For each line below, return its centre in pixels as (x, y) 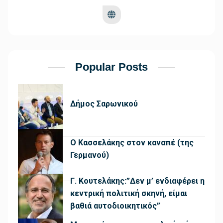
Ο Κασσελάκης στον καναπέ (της (132, 142)
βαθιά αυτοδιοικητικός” (115, 206)
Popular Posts (111, 67)
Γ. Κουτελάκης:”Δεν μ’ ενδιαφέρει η (137, 181)
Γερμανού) (90, 155)
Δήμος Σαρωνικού (104, 104)
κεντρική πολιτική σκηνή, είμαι (129, 194)
